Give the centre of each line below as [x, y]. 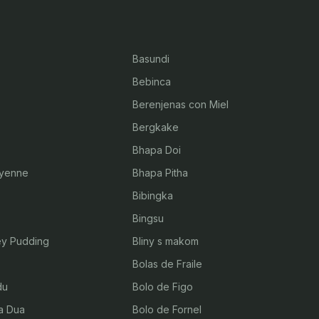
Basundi [151, 59]
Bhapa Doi [156, 150]
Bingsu [148, 218]
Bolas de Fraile [167, 264]
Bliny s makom [165, 241]
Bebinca [151, 82]
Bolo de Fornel [167, 309]
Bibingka [152, 195]
